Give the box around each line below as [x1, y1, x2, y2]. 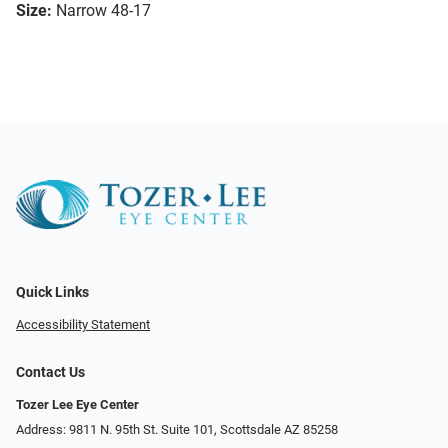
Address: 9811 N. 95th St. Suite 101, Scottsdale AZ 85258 [16, 421, 338, 437]
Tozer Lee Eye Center [16, 397, 139, 413]
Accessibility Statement [16, 317, 150, 333]
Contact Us [16, 364, 85, 382]
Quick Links [16, 284, 89, 302]
